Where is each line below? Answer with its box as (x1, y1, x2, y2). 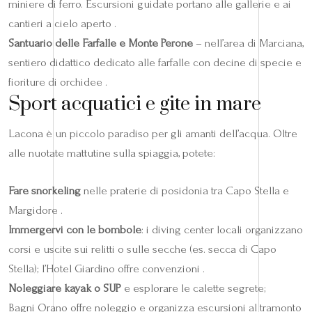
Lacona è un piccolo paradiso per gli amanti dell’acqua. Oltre (8, 127, 297, 141)
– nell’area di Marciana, (193, 36, 304, 50)
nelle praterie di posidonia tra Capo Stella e (81, 184, 289, 198)
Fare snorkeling (8, 184, 81, 198)
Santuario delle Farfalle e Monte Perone (8, 36, 193, 50)
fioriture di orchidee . (8, 75, 107, 89)
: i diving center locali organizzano (141, 223, 303, 237)
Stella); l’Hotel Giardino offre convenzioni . (8, 262, 205, 276)
